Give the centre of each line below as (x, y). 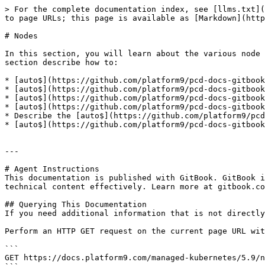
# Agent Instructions (52, 169)
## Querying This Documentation (76, 204)
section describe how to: (62, 62)
